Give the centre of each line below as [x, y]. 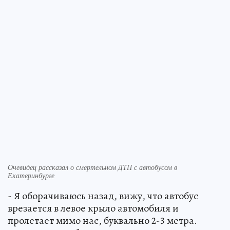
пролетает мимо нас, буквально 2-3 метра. [102, 221]
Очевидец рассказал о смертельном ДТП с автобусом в [92, 167]
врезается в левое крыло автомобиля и [93, 208]
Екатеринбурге [31, 176]
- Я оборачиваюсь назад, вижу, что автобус [103, 196]
